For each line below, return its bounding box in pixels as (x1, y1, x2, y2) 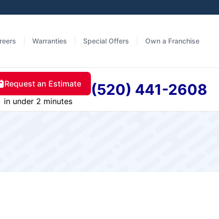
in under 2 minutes (3, 96, 72, 106)
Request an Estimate (4, 79, 81, 88)
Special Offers (83, 37, 129, 45)
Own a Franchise (145, 37, 199, 45)
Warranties (32, 37, 67, 45)
